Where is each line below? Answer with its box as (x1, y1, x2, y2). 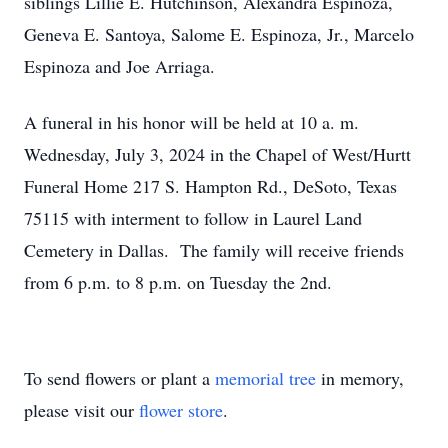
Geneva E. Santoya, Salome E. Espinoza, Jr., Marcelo (24, 22, 414, 46)
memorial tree (215, 366, 316, 390)
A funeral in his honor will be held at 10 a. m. (24, 110, 359, 134)
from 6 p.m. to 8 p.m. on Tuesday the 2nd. (24, 270, 332, 294)
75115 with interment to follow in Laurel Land (24, 206, 362, 230)
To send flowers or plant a (24, 366, 215, 390)
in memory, (316, 366, 404, 390)
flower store (139, 398, 223, 422)
